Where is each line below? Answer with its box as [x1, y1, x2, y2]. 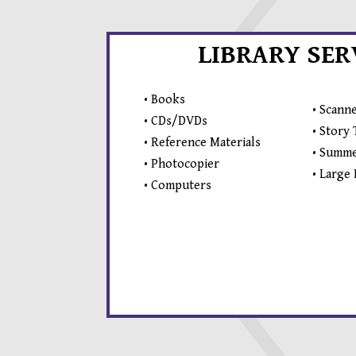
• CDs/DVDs [143, 113, 207, 129]
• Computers [143, 177, 211, 193]
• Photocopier [143, 156, 219, 172]
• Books [143, 91, 185, 107]
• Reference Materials [143, 134, 261, 150]
